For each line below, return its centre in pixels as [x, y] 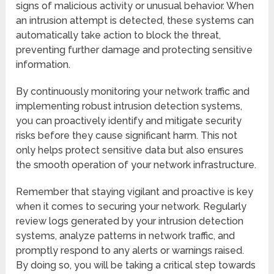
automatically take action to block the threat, [119, 35]
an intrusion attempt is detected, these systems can [135, 20]
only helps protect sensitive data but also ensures [130, 150]
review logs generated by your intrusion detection [130, 221]
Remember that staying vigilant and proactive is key [135, 191]
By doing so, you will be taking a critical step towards [136, 265]
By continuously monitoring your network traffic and [133, 91]
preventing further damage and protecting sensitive [135, 50]
